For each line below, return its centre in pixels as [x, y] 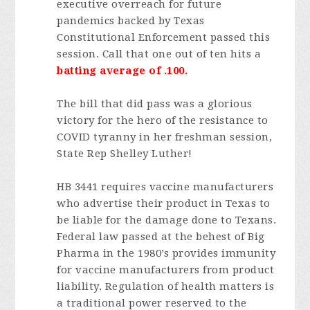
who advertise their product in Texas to [164, 203]
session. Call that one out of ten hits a [159, 54]
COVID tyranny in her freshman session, [165, 137]
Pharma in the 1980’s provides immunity [166, 253]
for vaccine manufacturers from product [166, 270]
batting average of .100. [122, 71]
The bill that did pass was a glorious [155, 104]
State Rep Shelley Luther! [125, 154]
